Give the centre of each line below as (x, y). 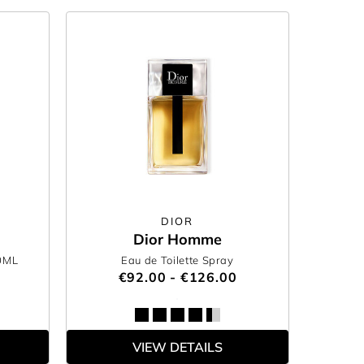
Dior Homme (177, 239)
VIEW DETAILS (177, 347)
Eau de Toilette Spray (178, 260)
